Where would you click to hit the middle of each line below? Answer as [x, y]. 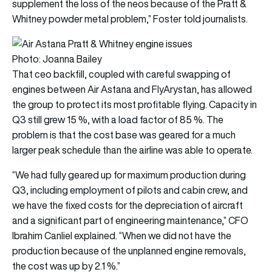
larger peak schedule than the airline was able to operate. [132, 150]
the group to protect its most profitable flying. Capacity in [134, 104]
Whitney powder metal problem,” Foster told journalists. [130, 19]
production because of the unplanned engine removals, [129, 250]
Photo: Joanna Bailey [57, 59]
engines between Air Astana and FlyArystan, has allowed [132, 89]
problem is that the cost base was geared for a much [124, 134]
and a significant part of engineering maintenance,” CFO [130, 220]
